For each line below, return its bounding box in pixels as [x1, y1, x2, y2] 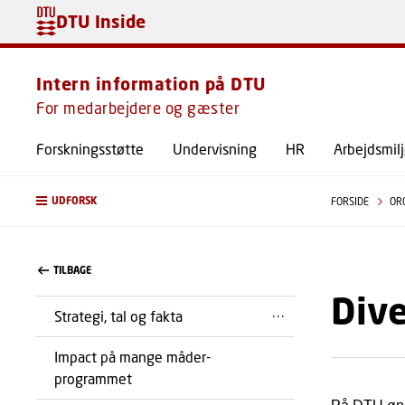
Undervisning [173, 140, 257, 157]
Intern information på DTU [36, 73, 267, 94]
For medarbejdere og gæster [36, 99, 240, 118]
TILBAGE [53, 264, 92, 277]
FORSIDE [330, 195, 372, 207]
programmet [54, 370, 132, 387]
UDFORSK [52, 194, 97, 207]
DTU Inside [56, 10, 146, 32]
